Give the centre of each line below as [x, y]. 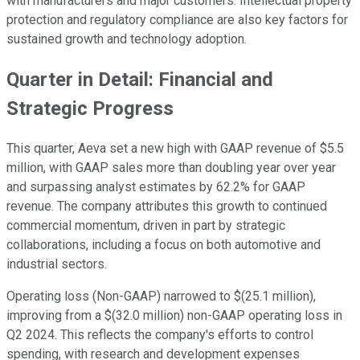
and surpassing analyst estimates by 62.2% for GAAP [156, 187]
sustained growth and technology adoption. [127, 39]
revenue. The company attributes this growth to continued [167, 207]
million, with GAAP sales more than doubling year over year [171, 168]
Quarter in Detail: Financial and [140, 80]
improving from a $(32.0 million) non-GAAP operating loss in [174, 316]
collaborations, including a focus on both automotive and [164, 245]
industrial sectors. [57, 264]
